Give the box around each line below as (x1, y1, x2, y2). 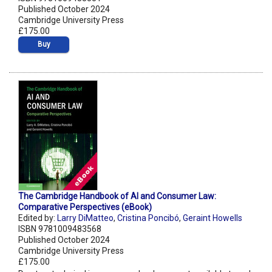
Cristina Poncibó (117, 213, 179, 223)
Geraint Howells (183, 213, 242, 223)
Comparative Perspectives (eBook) (18, 202, 152, 212)
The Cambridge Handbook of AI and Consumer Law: (18, 191, 216, 202)
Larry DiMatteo (57, 213, 114, 223)
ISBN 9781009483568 (18, 224, 101, 234)
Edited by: (18, 213, 57, 223)
